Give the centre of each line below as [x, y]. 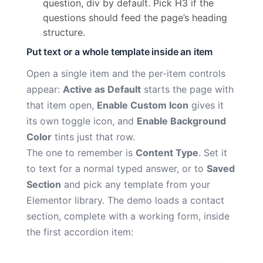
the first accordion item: [80, 232]
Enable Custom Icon [143, 105]
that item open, [62, 105]
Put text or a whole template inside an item [120, 51]
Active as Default [102, 89]
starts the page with [187, 89]
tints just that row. [93, 136]
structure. [64, 32]
